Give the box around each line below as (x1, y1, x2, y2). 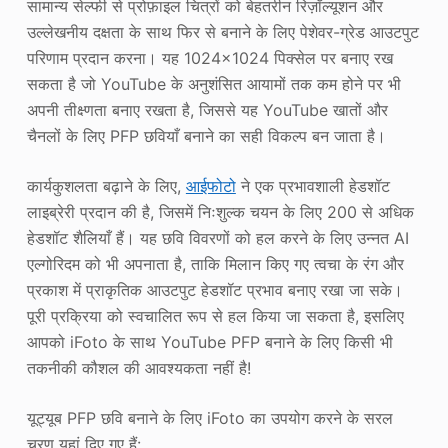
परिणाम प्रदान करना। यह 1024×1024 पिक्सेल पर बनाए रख (26, 48, 393, 68)
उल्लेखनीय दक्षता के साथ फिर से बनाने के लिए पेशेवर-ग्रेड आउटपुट (26, 22, 419, 42)
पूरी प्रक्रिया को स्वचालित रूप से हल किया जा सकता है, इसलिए (26, 306, 404, 326)
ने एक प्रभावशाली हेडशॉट (235, 176, 390, 196)
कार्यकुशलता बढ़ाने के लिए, (26, 176, 186, 196)
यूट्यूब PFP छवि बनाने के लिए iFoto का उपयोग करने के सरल (26, 408, 393, 428)
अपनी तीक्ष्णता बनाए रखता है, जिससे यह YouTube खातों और (26, 100, 388, 120)
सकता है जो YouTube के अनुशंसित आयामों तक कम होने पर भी (26, 74, 401, 94)
